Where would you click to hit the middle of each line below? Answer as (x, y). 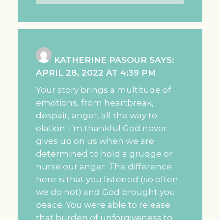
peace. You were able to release (103, 205)
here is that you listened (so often (107, 179)
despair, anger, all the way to (97, 116)
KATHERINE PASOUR (101, 60)
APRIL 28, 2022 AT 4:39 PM (96, 73)
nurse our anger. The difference (104, 167)
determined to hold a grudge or (104, 154)
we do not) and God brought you (106, 192)
